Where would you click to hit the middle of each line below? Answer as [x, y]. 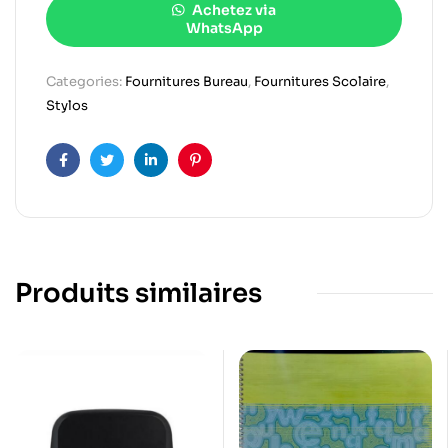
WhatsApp [224, 27]
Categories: [85, 81]
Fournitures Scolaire [320, 81]
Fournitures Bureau [186, 81]
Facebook [96, 175]
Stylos [67, 105]
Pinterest [226, 175]
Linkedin [180, 175]
